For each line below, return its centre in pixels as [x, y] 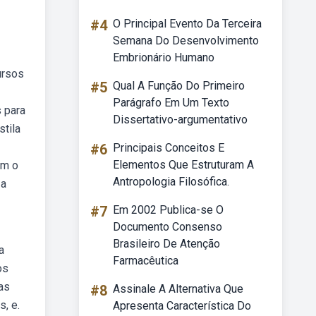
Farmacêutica [146, 261]
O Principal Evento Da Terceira [187, 24]
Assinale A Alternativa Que [178, 289]
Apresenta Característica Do [182, 306]
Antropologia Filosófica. [171, 182]
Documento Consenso [168, 227]
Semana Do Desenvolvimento [186, 41]
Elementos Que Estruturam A [183, 165]
